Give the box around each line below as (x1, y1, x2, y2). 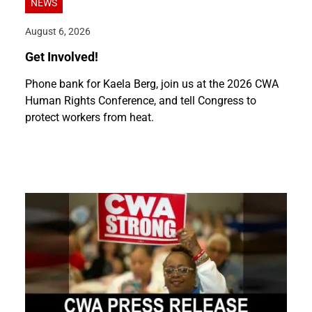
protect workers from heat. (25, 111, 154, 125)
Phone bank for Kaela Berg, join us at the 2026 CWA (25, 77, 279, 91)
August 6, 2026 (25, 26, 91, 38)
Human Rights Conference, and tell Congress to (25, 94, 256, 108)
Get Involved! (25, 50, 98, 65)
